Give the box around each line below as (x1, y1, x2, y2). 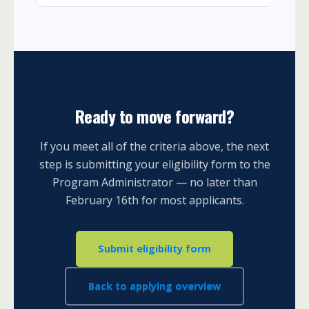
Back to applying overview (88, 279, 221, 292)
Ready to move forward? (74, 103, 235, 129)
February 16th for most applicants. (65, 192, 244, 208)
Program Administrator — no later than (52, 175, 257, 190)
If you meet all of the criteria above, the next (40, 139, 269, 154)
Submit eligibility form (98, 242, 211, 256)
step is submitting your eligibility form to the (39, 157, 270, 172)
